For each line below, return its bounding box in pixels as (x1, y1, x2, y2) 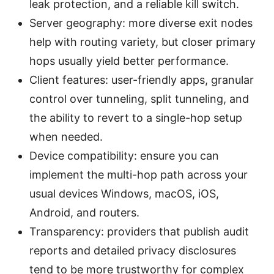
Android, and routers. (29, 206, 139, 219)
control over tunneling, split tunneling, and (29, 92, 249, 105)
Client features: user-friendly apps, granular (29, 73, 254, 86)
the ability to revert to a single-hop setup (29, 111, 242, 124)
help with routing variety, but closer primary (29, 35, 256, 48)
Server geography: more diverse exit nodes (29, 16, 253, 29)
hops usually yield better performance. (29, 54, 229, 67)
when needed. (29, 130, 103, 143)
